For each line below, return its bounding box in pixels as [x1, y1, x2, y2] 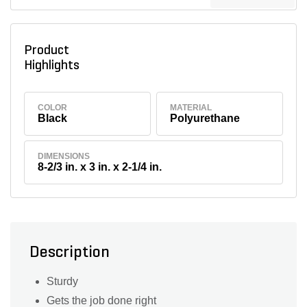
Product [23, 44, 69, 58]
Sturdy [47, 275, 78, 288]
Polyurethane [170, 112, 241, 124]
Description [29, 245, 110, 262]
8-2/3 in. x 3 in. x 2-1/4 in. [38, 161, 162, 173]
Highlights [23, 59, 85, 73]
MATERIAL [170, 102, 212, 112]
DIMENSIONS [38, 151, 90, 162]
